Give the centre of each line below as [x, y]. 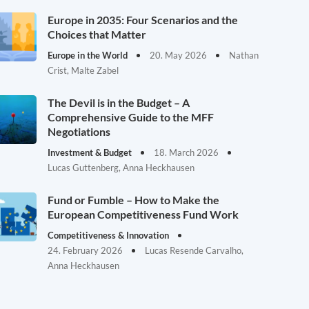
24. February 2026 [87, 250]
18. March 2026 [188, 152]
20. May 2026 [180, 55]
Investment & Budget [91, 152]
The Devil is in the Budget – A [119, 102]
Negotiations [79, 131]
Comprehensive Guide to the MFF [131, 117]
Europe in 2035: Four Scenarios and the [143, 20]
